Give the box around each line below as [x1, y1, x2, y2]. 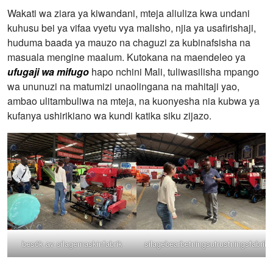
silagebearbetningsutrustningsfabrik [144, 238, 269, 250]
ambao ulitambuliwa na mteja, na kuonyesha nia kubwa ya [7, 94, 260, 108]
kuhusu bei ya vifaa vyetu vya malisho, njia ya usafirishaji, [7, 21, 256, 35]
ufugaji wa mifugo [7, 65, 89, 79]
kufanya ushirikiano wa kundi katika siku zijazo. [7, 108, 211, 123]
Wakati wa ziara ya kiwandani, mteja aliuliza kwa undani [7, 6, 250, 21]
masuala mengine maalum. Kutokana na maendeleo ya [7, 50, 246, 65]
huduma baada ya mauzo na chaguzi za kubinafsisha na [7, 35, 250, 50]
